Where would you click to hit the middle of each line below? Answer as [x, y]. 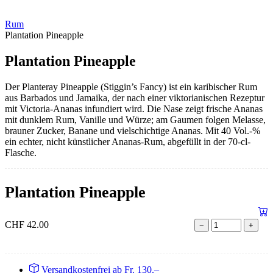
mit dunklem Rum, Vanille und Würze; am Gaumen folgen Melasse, [135, 120]
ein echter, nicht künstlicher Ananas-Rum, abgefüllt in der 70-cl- [128, 142]
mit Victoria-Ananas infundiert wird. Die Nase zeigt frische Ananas [134, 109]
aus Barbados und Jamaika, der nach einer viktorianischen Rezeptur [135, 98]
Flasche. [21, 153]
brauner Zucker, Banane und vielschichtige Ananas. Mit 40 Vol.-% [133, 131]
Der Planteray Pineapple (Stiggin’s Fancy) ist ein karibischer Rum [131, 87]
